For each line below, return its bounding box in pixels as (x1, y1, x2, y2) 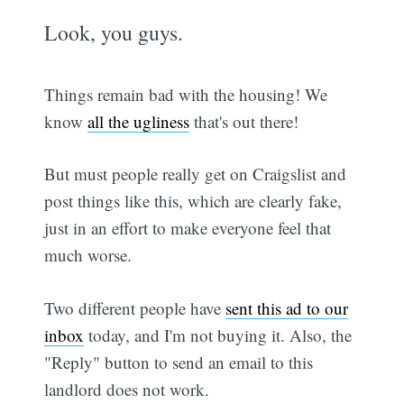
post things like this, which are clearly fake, (44, 189, 343, 213)
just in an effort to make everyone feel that (44, 216, 332, 240)
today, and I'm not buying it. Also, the (84, 323, 353, 346)
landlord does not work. (44, 377, 210, 400)
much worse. (44, 243, 133, 267)
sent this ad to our (225, 296, 349, 319)
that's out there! (189, 109, 299, 133)
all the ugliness (87, 109, 190, 133)
